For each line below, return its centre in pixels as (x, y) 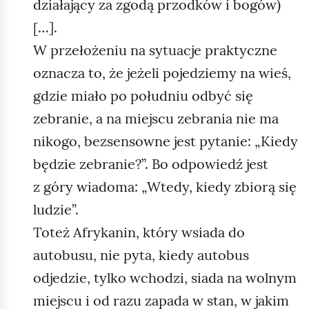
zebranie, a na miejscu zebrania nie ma (156, 118)
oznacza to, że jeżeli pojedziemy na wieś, (162, 72)
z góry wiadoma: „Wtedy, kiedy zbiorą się (165, 186)
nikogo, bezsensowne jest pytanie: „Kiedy (166, 141)
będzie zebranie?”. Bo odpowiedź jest (151, 163)
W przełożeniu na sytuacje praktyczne (155, 50)
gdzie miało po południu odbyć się (143, 95)
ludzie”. (56, 209)
